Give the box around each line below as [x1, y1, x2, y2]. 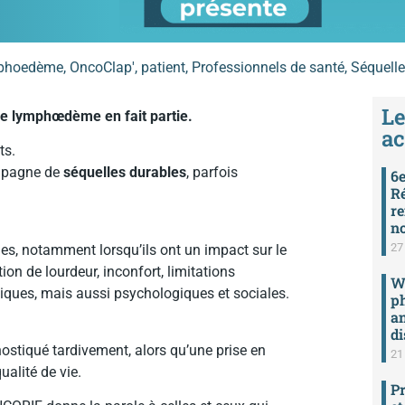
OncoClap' [70, 58, 135, 76]
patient [141, 58, 185, 76]
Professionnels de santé [192, 58, 344, 76]
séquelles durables [63, 164, 186, 181]
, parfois [186, 164, 238, 181]
